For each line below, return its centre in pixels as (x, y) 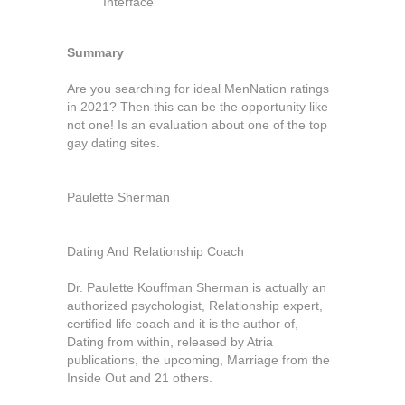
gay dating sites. (113, 143)
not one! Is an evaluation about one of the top (197, 125)
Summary (95, 52)
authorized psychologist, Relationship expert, (195, 306)
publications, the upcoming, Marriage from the (198, 360)
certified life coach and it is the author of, (183, 324)
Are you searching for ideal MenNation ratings (198, 89)
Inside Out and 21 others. (140, 378)
